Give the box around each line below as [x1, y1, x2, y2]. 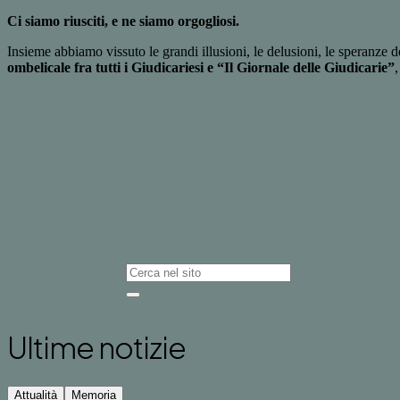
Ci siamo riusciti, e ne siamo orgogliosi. [7, 13, 239, 29]
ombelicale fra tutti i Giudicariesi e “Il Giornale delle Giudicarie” [7, 60, 395, 76]
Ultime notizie [7, 327, 186, 365]
